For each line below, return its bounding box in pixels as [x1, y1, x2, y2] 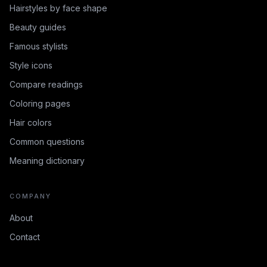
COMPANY [10, 192, 51, 200]
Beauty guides [10, 22, 66, 32]
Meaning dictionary [10, 156, 85, 166]
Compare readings [10, 79, 83, 89]
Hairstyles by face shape [10, 3, 107, 13]
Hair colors [10, 117, 52, 128]
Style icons [10, 60, 52, 70]
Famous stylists [10, 41, 68, 51]
